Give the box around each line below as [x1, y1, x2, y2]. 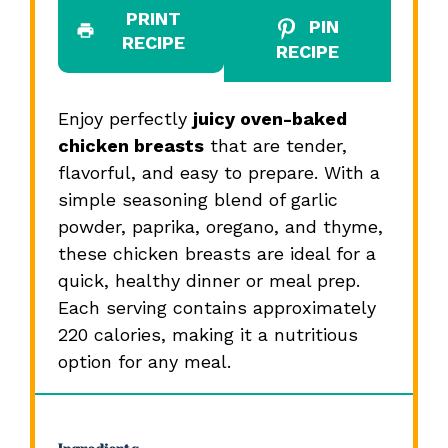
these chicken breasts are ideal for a [57, 242, 376, 264]
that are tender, [203, 134, 347, 156]
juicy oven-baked [192, 107, 347, 129]
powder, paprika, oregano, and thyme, [57, 215, 383, 237]
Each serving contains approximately [57, 296, 376, 318]
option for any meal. [57, 350, 231, 372]
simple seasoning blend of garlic [57, 188, 338, 210]
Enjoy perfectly [57, 107, 193, 129]
